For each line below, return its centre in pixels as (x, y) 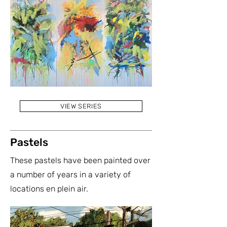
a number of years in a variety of (70, 175)
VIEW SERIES (81, 106)
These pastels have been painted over (80, 161)
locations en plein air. (49, 189)
